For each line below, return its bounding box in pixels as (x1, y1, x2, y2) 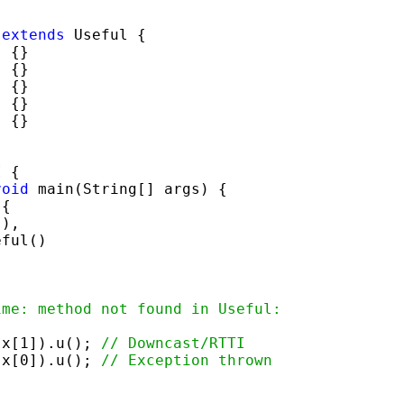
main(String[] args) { (29, 179, 227, 197)
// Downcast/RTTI (101, 334, 245, 352)
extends (2, 25, 65, 43)
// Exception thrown (101, 351, 272, 369)
